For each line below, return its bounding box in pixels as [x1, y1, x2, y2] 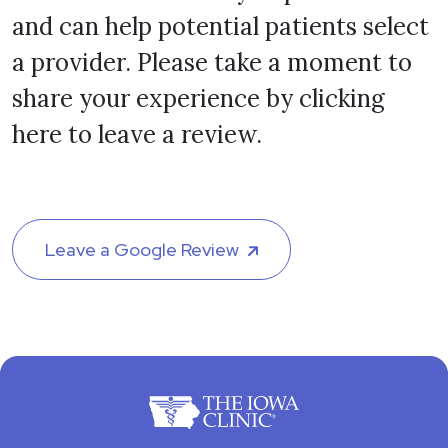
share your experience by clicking [12, 82, 385, 114]
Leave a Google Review [45, 237, 239, 261]
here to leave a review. [12, 118, 262, 150]
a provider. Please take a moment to [12, 46, 412, 78]
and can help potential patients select [12, 10, 429, 42]
